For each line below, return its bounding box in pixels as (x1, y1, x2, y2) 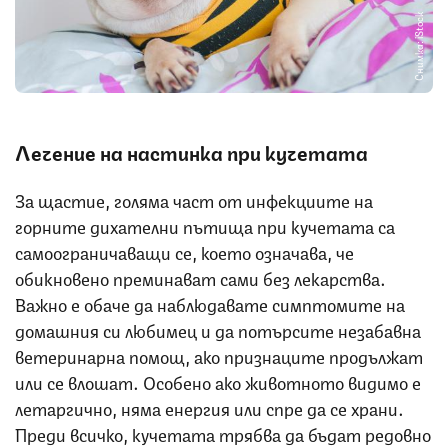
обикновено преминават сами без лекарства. (15, 264, 386, 291)
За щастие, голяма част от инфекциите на (15, 186, 373, 213)
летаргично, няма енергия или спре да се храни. (15, 394, 404, 421)
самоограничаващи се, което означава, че (15, 238, 354, 265)
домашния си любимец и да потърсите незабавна (15, 316, 421, 343)
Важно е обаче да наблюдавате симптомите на (15, 290, 405, 317)
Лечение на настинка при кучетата (15, 137, 368, 167)
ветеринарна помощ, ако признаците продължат (15, 342, 423, 369)
